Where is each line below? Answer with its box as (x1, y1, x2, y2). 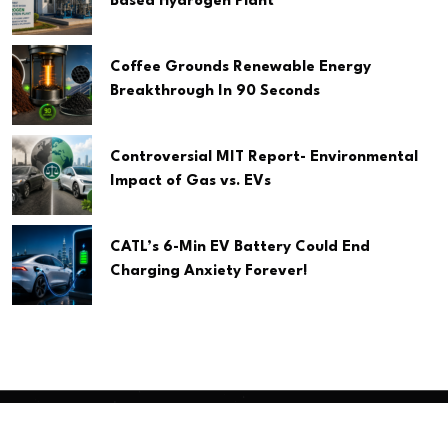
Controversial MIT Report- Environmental (110, 149, 418, 165)
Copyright (23, 412, 106, 436)
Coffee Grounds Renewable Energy (110, 59, 371, 75)
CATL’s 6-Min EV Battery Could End (110, 239, 370, 255)
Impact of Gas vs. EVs (110, 173, 271, 189)
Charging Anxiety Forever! (110, 263, 307, 279)
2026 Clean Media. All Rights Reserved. (123, 412, 425, 436)
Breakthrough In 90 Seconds (110, 83, 320, 99)
